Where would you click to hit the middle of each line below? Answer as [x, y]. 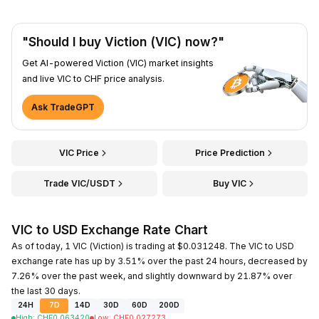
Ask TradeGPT [63, 107]
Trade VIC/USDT [79, 183]
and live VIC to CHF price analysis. [93, 78]
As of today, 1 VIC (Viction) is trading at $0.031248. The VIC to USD [153, 246]
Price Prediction [230, 152]
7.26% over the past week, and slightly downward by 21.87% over [152, 276]
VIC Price [79, 152]
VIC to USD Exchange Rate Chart [110, 229]
